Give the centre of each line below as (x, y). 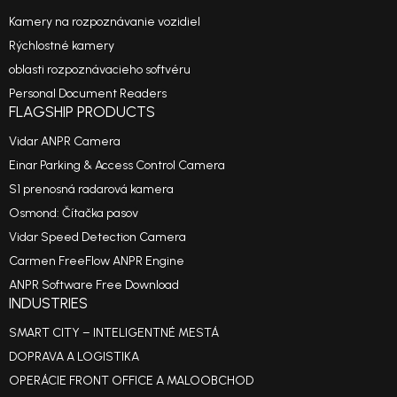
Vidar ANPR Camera (65, 142)
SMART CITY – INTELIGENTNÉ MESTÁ (114, 333)
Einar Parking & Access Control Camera (117, 166)
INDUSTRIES (48, 304)
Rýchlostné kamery (62, 46)
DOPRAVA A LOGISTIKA (74, 357)
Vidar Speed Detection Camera (97, 237)
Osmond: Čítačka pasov (74, 214)
